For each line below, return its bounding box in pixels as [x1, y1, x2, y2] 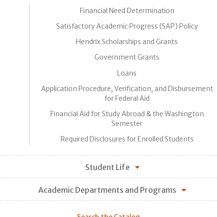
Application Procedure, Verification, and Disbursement [41, 84, 213, 93]
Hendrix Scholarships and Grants [76, 37, 178, 46]
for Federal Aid [104, 93, 150, 103]
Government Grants [94, 53, 159, 62]
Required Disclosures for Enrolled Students [60, 135, 194, 144]
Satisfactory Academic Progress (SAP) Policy [56, 21, 198, 31]
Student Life [85, 162, 130, 172]
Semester [111, 119, 142, 128]
